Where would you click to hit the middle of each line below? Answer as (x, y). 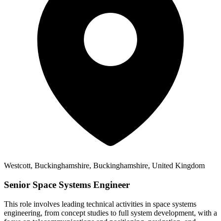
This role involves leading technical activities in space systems (100, 204)
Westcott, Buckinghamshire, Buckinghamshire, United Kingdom (104, 166)
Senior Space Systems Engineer (67, 185)
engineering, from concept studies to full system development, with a (110, 213)
